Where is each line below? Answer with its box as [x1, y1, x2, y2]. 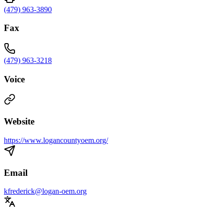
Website [4, 116, 34, 127]
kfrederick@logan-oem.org [4, 187, 87, 196]
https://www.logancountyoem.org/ [4, 136, 108, 144]
